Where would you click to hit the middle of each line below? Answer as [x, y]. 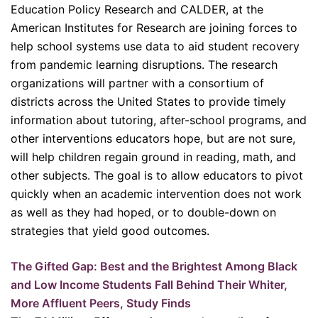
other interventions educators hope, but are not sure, [153, 138]
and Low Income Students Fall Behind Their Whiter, [149, 285]
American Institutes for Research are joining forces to [154, 28]
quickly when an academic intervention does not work [156, 194]
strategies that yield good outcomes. [110, 231]
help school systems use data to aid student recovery [155, 46]
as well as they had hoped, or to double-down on [143, 212]
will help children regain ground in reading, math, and [153, 157]
